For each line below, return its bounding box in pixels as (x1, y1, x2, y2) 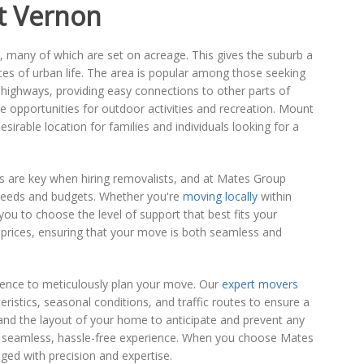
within (257, 188, 292, 204)
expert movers (221, 276, 298, 292)
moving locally (182, 188, 258, 204)
